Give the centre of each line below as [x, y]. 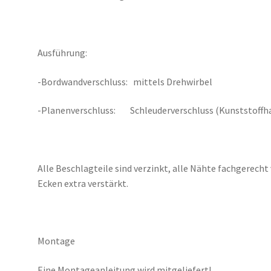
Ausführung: [63, 53]
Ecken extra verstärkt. [83, 183]
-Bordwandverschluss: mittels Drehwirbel [125, 81]
